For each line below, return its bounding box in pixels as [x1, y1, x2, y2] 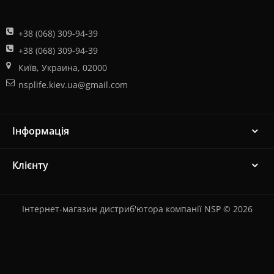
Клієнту [12, 158, 48, 172]
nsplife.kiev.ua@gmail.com [18, 79, 128, 91]
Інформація [12, 124, 69, 138]
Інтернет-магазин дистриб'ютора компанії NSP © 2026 [21, 203, 253, 215]
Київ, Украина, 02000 [18, 62, 107, 74]
